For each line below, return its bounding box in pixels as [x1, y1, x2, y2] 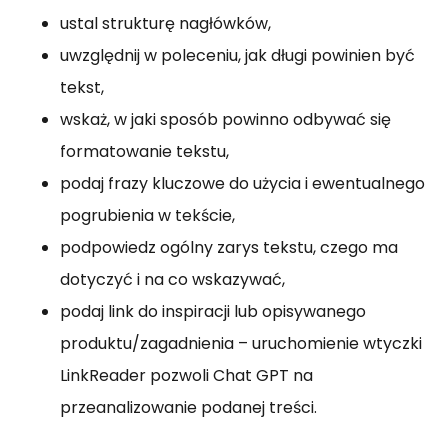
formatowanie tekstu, [60, 140, 229, 164]
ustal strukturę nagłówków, [60, 12, 271, 36]
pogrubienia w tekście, [60, 204, 235, 228]
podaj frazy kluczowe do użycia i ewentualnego [60, 172, 425, 196]
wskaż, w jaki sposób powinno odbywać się [60, 108, 391, 132]
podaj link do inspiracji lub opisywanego [60, 300, 366, 324]
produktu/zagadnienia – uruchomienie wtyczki [60, 332, 422, 356]
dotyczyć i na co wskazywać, [60, 268, 285, 292]
